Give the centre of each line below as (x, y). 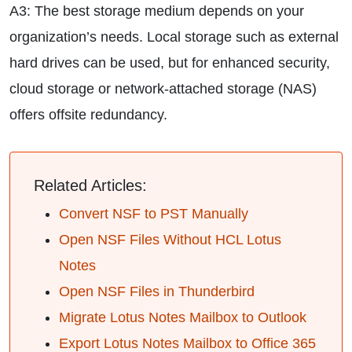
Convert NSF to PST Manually (154, 214)
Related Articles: (90, 185)
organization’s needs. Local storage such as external (174, 37)
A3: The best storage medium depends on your (157, 11)
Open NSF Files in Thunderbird (157, 291)
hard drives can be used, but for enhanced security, (170, 63)
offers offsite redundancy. (88, 115)
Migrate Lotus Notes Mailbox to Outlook (183, 317)
